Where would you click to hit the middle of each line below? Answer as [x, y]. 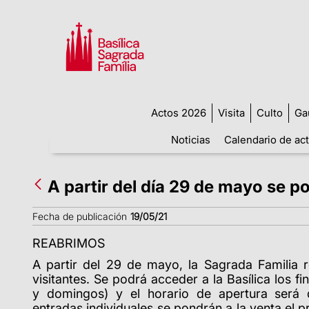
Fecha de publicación [80, 216]
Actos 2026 [178, 112]
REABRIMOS [69, 243]
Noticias [191, 139]
